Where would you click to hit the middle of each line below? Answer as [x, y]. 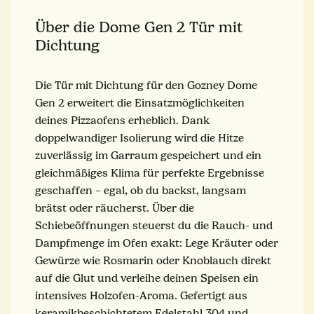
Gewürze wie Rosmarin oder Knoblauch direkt [153, 260]
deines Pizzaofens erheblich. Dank [122, 120]
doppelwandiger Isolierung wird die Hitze [139, 138]
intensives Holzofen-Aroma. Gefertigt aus [141, 295]
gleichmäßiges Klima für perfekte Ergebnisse [150, 173]
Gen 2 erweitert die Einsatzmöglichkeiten [140, 103]
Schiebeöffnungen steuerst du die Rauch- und [154, 225]
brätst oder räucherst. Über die [115, 208]
